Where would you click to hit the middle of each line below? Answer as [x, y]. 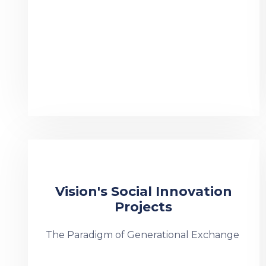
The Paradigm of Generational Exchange [142, 235]
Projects [144, 207]
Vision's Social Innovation [143, 191]
